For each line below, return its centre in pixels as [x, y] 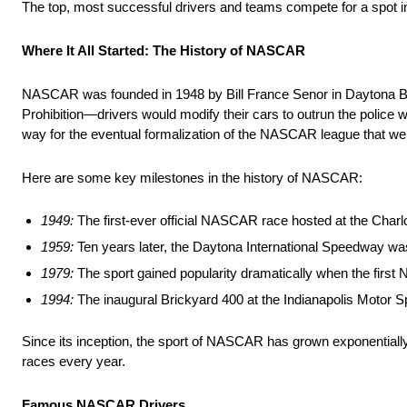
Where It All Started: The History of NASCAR [164, 51]
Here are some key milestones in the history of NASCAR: [192, 178]
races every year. [75, 362]
